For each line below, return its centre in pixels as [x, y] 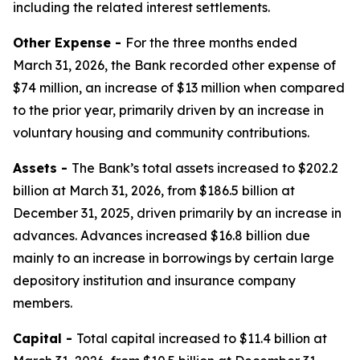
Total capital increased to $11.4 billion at [202, 338]
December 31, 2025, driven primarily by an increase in [177, 213]
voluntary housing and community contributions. [161, 133]
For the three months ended [211, 43]
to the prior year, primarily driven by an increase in [168, 110]
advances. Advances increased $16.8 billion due [162, 235]
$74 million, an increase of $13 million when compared [179, 88]
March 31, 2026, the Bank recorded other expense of [174, 65]
